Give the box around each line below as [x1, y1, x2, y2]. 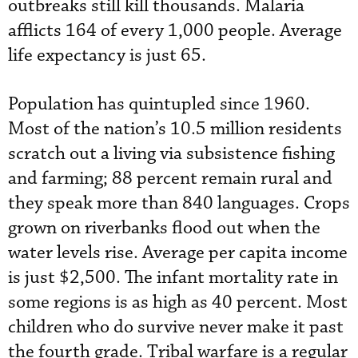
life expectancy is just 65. [8, 43, 206, 67]
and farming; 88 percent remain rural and [8, 166, 332, 190]
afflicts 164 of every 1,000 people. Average [8, 18, 342, 42]
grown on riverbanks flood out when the [8, 216, 320, 240]
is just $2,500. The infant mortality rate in [8, 265, 338, 289]
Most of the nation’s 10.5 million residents [8, 117, 342, 141]
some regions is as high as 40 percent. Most [8, 290, 348, 314]
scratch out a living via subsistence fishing [8, 141, 335, 165]
